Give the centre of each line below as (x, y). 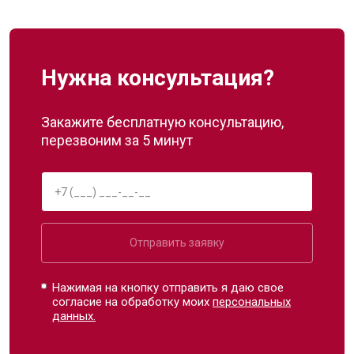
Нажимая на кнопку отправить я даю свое (168, 288)
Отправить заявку (177, 243)
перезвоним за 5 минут (117, 140)
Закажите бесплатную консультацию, (162, 122)
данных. (74, 316)
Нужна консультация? (158, 78)
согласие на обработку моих (133, 302)
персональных (252, 302)
